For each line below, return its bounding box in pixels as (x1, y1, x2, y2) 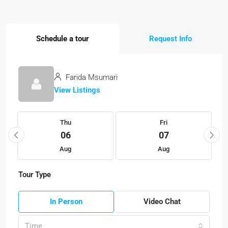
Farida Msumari (64, 72, 118, 82)
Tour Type (18, 169, 51, 179)
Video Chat (143, 196, 181, 206)
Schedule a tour (36, 34, 89, 43)
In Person (50, 196, 82, 206)
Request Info (149, 34, 192, 43)
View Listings (54, 85, 100, 95)
